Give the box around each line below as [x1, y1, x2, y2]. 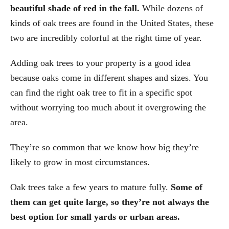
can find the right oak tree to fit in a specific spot [10, 87, 192, 98]
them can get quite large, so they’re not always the [10, 196, 209, 207]
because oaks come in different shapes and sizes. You [10, 72, 208, 83]
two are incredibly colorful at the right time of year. [10, 32, 202, 43]
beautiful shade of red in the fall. [10, 3, 142, 13]
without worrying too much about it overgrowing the [10, 102, 206, 112]
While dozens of [142, 3, 203, 13]
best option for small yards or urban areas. [10, 211, 180, 222]
